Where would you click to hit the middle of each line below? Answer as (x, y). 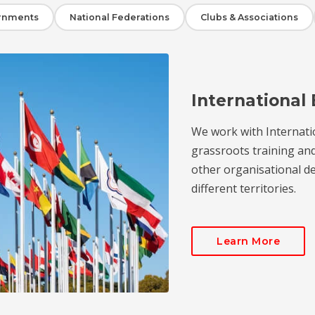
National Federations (120, 17)
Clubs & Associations (249, 17)
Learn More (248, 241)
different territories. (244, 188)
